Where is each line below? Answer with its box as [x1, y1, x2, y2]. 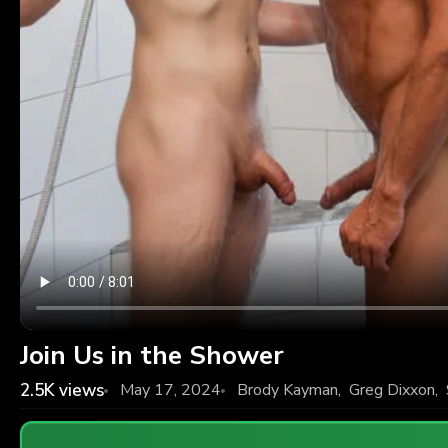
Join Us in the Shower [20, 337, 284, 373]
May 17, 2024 [120, 379, 221, 401]
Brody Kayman [237, 379, 338, 401]
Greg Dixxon [349, 379, 435, 401]
